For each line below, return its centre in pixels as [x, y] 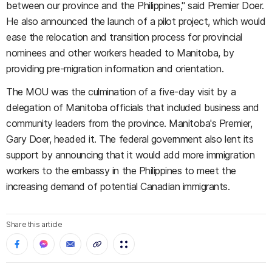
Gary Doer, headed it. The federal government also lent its [130, 139]
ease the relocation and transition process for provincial [124, 37]
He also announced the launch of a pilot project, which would [136, 21]
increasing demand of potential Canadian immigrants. [118, 186]
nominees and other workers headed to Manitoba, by [120, 53]
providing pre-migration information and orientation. [115, 69]
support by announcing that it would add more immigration [131, 155]
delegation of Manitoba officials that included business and [133, 107]
